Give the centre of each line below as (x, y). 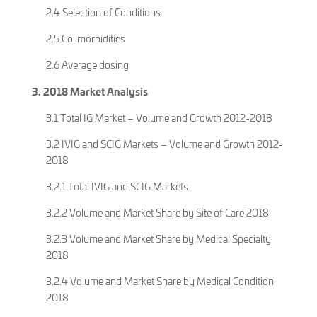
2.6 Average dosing (87, 64)
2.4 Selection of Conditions (103, 12)
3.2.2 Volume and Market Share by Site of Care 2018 (157, 212)
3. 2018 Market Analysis (90, 91)
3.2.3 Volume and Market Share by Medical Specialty (158, 238)
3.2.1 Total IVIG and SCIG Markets (117, 186)
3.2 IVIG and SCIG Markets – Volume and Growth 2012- (164, 144)
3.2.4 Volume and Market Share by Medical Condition (160, 281)
